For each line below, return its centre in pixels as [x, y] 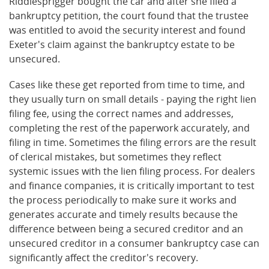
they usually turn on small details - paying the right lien [133, 99]
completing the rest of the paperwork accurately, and [129, 128]
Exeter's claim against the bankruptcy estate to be [122, 45]
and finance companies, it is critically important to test [132, 186]
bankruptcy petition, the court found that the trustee [129, 16]
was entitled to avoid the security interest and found [127, 30]
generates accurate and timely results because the [123, 215]
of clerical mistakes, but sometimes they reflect [115, 157]
